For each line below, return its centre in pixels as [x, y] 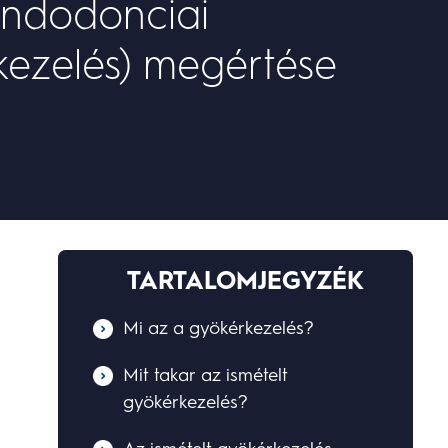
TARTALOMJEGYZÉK [246, 280]
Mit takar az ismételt [206, 375]
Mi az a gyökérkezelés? [219, 328]
